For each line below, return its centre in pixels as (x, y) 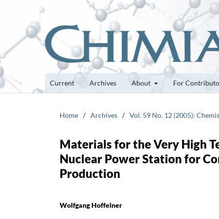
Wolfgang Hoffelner (91, 205)
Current (62, 83)
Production (90, 173)
